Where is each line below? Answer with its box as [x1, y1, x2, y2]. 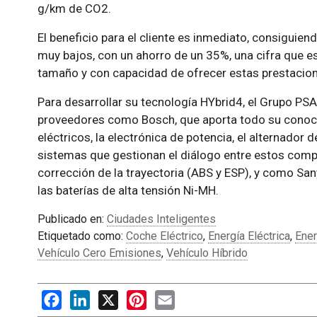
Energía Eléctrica [207, 229, 290, 243]
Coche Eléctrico [125, 229, 203, 243]
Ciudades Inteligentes [106, 212, 216, 226]
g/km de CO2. [37, 1, 111, 16]
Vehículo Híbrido [166, 246, 248, 260]
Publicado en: [37, 212, 107, 226]
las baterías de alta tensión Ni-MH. [37, 183, 219, 197]
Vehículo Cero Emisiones [37, 246, 161, 260]
